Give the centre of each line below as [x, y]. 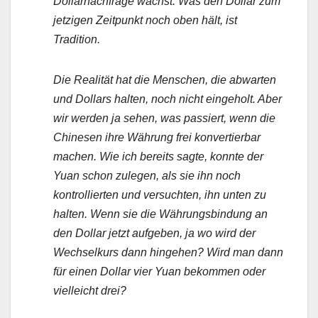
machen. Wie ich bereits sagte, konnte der [158, 157]
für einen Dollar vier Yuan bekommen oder [159, 272]
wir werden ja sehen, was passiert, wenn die [164, 119]
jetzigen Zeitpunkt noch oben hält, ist [145, 21]
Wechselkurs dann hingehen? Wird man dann [168, 253]
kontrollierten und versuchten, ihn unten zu [160, 195]
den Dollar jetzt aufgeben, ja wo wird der [154, 234]
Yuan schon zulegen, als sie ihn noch [147, 176]
